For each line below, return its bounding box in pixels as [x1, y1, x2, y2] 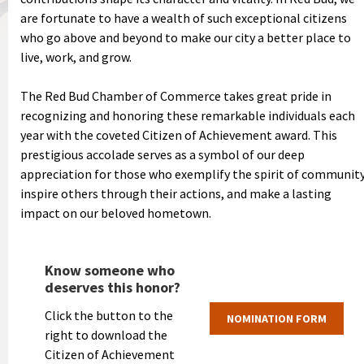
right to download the [45, 326, 167, 343]
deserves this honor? [45, 277, 180, 297]
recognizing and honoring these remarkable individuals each [20, 106, 355, 123]
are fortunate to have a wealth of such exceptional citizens [20, 9, 347, 26]
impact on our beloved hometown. [20, 204, 211, 221]
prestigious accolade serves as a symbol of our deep [20, 145, 305, 162]
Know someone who [45, 260, 175, 279]
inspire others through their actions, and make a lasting [20, 184, 331, 201]
